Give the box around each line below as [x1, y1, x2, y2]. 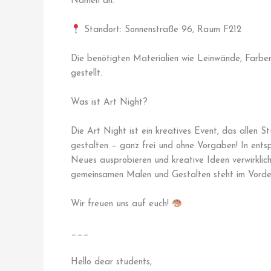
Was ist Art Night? [71, 98, 148, 108]
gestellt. [71, 69, 102, 79]
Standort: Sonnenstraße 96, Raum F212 [81, 25, 242, 35]
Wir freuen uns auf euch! [71, 200, 172, 209]
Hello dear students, [71, 258, 155, 267]
